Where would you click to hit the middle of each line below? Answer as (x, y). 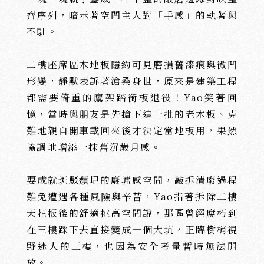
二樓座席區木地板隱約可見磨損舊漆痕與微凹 (132, 65)
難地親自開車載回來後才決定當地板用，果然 (132, 131)
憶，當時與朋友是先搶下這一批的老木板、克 (132, 114)
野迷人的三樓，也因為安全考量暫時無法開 (132, 246)
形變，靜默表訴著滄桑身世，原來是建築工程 (132, 81)
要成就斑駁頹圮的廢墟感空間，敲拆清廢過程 (132, 180)
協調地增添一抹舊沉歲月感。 (94, 147)
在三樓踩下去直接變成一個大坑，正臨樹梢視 (132, 230)
